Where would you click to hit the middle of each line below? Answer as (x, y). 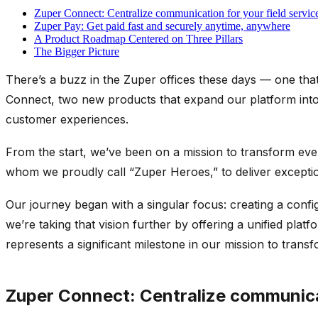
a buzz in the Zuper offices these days (151, 79)
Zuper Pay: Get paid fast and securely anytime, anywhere (162, 26)
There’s (26, 79)
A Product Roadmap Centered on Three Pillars (138, 38)
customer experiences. (67, 119)
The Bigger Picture (77, 51)
